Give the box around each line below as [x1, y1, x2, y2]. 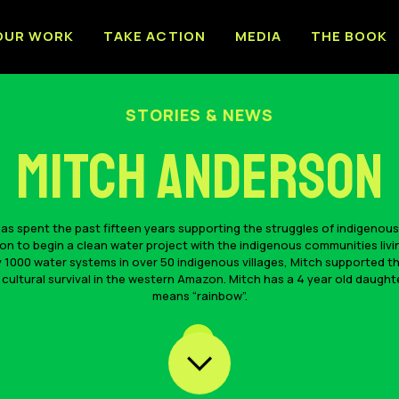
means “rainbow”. [151, 287, 248, 304]
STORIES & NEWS [126, 103, 273, 126]
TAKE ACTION [103, 27, 206, 46]
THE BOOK [310, 27, 388, 46]
